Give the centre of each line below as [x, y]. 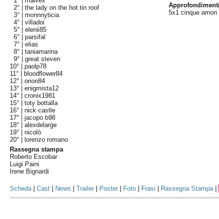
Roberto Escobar [34, 157]
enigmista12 [42, 88]
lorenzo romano [46, 140]
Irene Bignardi [30, 171]
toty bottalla [41, 103]
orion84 [35, 81]
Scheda [21, 188]
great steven [43, 59]
